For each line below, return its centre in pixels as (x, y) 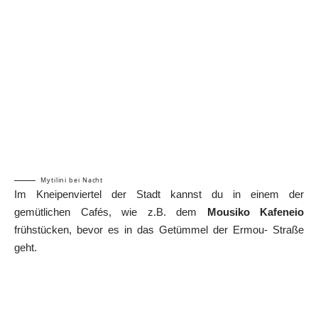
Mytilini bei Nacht (72, 180)
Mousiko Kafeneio (255, 212)
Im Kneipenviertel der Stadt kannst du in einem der (159, 194)
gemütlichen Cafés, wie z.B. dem (111, 212)
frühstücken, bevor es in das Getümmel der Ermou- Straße (159, 230)
